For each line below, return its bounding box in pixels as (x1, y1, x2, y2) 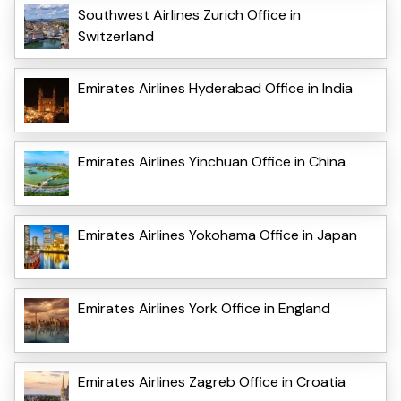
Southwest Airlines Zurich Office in (78, 5, 301, 25)
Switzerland (78, 27, 154, 47)
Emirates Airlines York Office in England (78, 299, 330, 319)
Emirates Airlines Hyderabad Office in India (78, 79, 353, 98)
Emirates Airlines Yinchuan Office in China (78, 152, 346, 172)
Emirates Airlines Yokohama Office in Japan (78, 226, 357, 245)
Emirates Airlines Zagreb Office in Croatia (78, 372, 346, 392)
